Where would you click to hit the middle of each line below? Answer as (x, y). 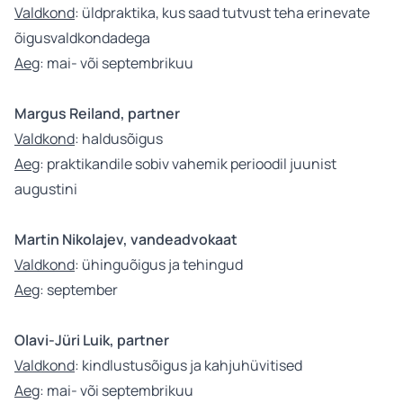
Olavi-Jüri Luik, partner (92, 340)
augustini (46, 189)
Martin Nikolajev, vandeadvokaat (129, 239)
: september (79, 290)
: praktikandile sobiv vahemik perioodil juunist (188, 164)
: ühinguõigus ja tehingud (160, 264)
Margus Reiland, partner (97, 113)
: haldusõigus (119, 139)
